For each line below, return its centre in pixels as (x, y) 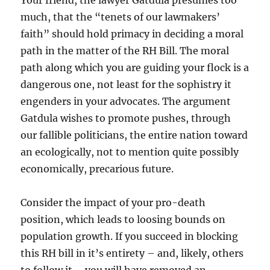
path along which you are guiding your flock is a (135, 67)
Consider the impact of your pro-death (113, 202)
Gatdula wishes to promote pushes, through (126, 118)
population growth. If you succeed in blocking (130, 236)
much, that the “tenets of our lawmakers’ (121, 17)
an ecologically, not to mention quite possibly (130, 152)
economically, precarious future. (97, 169)
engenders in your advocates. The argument (126, 101)
